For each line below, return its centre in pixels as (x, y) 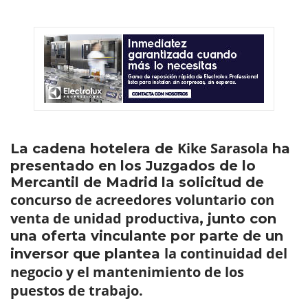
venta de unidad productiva (105, 218)
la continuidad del (226, 253)
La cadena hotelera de (94, 148)
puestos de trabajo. (77, 290)
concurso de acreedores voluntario (128, 200)
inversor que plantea (87, 254)
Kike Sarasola (223, 148)
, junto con (238, 219)
